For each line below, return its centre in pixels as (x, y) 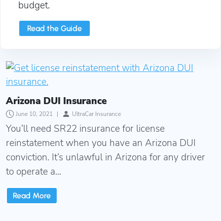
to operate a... (34, 172)
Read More (32, 195)
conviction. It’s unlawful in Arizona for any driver (106, 158)
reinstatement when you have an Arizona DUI (101, 143)
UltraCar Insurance (96, 114)
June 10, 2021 (34, 114)
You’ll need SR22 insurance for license (85, 129)
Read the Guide (55, 28)
